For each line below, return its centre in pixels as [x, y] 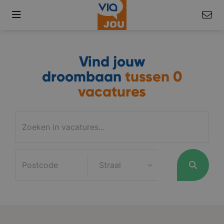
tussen [147, 76]
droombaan [83, 76]
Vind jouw [112, 61]
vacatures [112, 91]
